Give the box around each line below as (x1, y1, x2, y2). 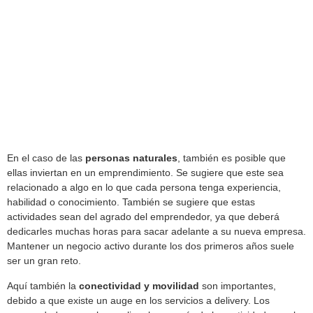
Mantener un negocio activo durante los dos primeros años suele (7, 240, 294, 252)
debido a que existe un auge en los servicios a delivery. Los (7, 294, 270, 306)
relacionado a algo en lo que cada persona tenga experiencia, (7, 182, 281, 194)
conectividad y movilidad (79, 279, 199, 291)
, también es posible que (177, 152, 286, 164)
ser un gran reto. (7, 255, 81, 267)
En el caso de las (7, 152, 85, 164)
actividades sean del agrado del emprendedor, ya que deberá (7, 211, 279, 223)
